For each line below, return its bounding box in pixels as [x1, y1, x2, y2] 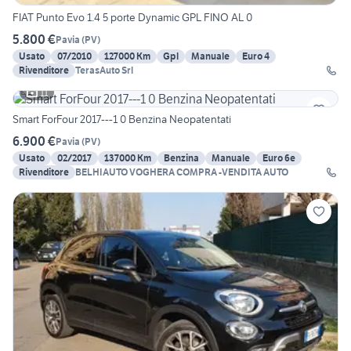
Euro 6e [262, 152, 295, 165]
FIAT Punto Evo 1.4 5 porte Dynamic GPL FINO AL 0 [13, 10, 252, 25]
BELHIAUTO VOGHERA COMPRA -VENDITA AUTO [75, 166, 288, 179]
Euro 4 [242, 50, 270, 63]
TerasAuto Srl [75, 64, 133, 77]
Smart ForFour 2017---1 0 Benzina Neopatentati [13, 112, 231, 127]
